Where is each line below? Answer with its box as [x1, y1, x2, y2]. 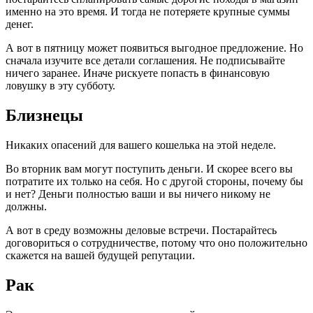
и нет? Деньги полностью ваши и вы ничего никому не [6, 188, 270, 201]
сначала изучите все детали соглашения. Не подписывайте [6, 54, 285, 67]
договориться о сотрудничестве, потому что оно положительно [6, 237, 307, 249]
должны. [6, 201, 47, 213]
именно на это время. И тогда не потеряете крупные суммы [6, 6, 290, 18]
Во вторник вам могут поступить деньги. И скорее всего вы [6, 163, 293, 175]
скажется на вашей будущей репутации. [6, 249, 195, 262]
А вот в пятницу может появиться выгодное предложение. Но [6, 42, 303, 54]
